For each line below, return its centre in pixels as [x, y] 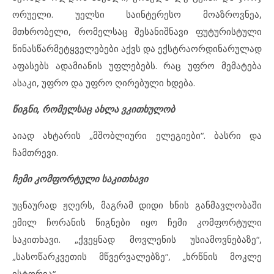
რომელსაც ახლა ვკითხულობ [109, 109]
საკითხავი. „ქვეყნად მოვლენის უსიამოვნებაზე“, [137, 239]
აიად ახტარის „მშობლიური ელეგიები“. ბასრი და [137, 135]
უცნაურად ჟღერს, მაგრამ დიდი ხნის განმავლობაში [137, 205]
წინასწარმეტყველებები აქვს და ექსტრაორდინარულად [137, 48]
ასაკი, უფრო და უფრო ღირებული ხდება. [104, 82]
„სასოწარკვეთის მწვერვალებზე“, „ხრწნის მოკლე [137, 256]
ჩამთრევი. [35, 152]
